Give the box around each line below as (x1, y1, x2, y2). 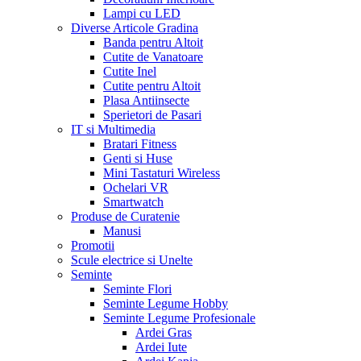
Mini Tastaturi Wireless (103, 165, 220, 180)
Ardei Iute (135, 339, 187, 354)
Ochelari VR (103, 180, 168, 194)
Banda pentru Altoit (103, 35, 203, 49)
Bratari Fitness (103, 136, 176, 151)
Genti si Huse (103, 151, 172, 165)
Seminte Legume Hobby (103, 296, 228, 310)
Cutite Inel (103, 64, 156, 78)
